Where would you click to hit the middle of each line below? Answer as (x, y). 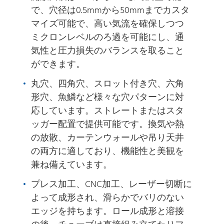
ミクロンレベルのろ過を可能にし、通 (108, 37)
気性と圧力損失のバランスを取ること (108, 51)
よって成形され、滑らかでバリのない (108, 198)
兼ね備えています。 (72, 165)
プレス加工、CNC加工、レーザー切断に (112, 184)
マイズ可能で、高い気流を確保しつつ (108, 24)
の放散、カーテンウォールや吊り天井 (108, 138)
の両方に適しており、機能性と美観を (108, 151)
